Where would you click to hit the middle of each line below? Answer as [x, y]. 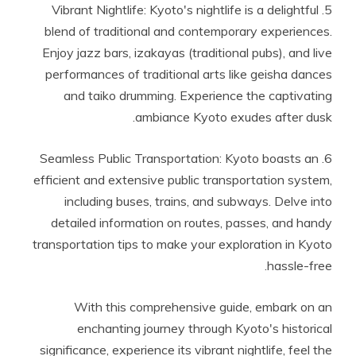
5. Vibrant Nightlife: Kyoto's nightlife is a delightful [185, 10]
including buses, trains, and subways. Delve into [198, 201]
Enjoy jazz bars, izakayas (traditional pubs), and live [187, 52]
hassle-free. [300, 265]
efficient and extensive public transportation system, [183, 180]
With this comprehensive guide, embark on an [203, 307]
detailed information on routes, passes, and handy [192, 222]
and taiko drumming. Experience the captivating [198, 95]
